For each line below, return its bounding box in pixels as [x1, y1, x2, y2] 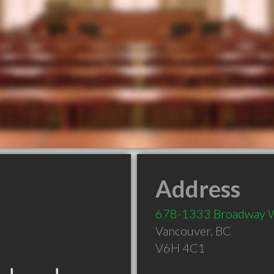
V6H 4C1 [155, 240, 206, 255]
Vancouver [155, 223, 210, 238]
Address [155, 174, 240, 202]
